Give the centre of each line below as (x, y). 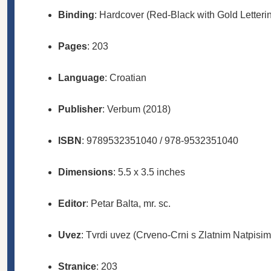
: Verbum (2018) (136, 109)
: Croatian (126, 77)
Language (81, 77)
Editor (72, 203)
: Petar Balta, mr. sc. (128, 203)
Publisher (80, 109)
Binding (76, 15)
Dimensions (86, 172)
